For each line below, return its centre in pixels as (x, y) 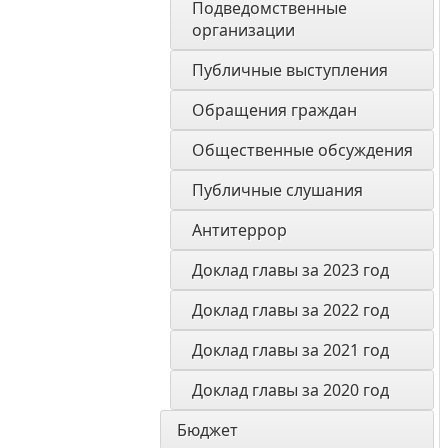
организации (243, 30)
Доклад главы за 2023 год (290, 270)
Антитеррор (239, 230)
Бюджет (207, 430)
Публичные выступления (290, 70)
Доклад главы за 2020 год (290, 390)
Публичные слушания (277, 190)
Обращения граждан (274, 110)
